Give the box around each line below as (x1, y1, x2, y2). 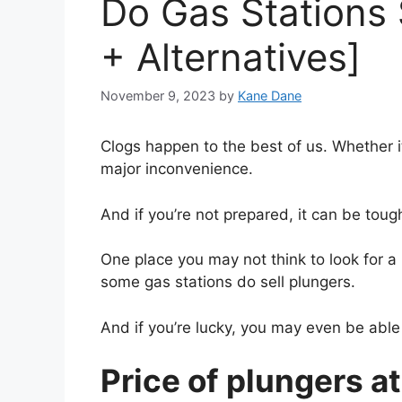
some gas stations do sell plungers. (100, 273, 355, 292)
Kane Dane (238, 88, 301, 104)
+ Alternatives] (100, 34, 361, 80)
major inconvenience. (100, 160, 253, 179)
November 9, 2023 (100, 88, 215, 104)
